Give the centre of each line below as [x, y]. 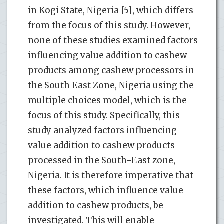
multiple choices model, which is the [107, 100]
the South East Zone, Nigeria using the [111, 85]
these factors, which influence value [106, 190]
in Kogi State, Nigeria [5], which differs [111, 10]
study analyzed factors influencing [102, 130]
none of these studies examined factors [113, 40]
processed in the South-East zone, [102, 160]
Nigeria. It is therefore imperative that [111, 175]
